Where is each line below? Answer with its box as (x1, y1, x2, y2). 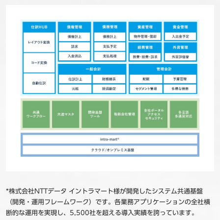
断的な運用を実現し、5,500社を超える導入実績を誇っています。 (5, 210, 198, 217)
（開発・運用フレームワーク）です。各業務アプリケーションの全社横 (5, 199, 210, 206)
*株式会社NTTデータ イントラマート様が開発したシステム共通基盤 (5, 188, 203, 195)
